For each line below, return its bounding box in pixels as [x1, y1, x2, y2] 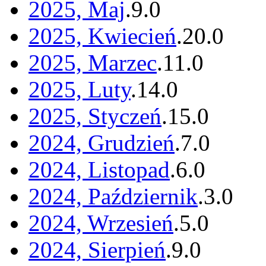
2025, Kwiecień [28, 23, 176, 49]
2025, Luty [28, 77, 131, 103]
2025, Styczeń [28, 103, 161, 129]
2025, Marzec [28, 50, 157, 76]
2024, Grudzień [28, 130, 175, 156]
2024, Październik [28, 183, 198, 210]
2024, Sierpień [28, 237, 166, 263]
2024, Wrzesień [28, 210, 173, 236]
